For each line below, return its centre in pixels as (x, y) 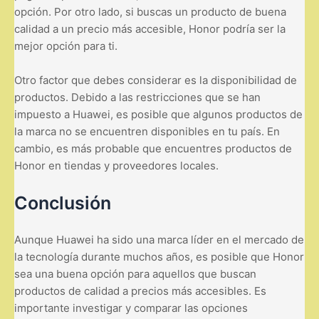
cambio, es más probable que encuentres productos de (153, 148)
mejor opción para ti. (66, 46)
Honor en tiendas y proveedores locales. (116, 165)
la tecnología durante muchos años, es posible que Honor (159, 256)
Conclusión (63, 203)
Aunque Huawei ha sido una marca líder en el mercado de (159, 239)
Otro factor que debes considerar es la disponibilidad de (156, 80)
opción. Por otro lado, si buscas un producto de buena (150, 11)
